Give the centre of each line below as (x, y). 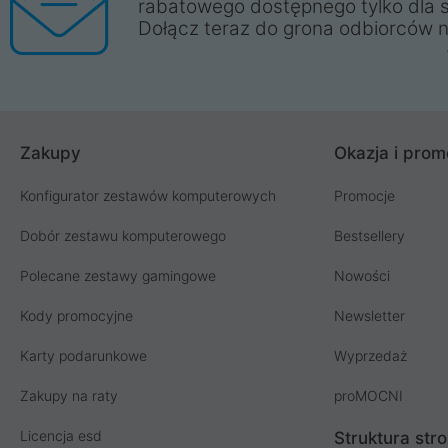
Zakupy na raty (69, 395)
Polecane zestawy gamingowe (118, 275)
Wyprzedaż (371, 355)
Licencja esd (61, 435)
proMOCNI (369, 395)
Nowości (362, 275)
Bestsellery (370, 235)
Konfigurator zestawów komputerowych (148, 195)
